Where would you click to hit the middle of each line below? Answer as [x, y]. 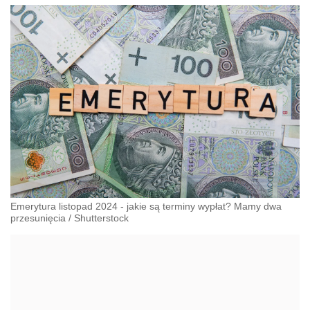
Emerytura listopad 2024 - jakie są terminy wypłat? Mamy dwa [146, 206]
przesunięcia [38, 218]
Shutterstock [101, 218]
